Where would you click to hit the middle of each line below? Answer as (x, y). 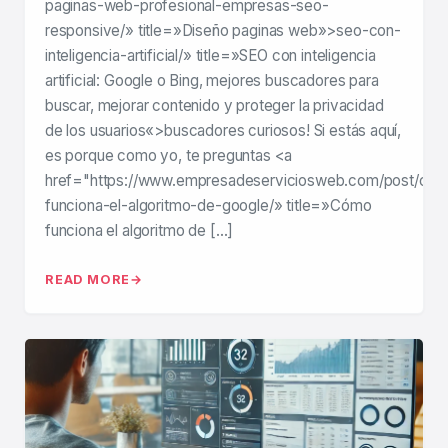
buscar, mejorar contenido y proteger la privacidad (214, 106)
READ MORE (88, 280)
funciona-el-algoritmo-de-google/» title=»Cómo (208, 206)
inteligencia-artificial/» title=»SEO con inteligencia (210, 56)
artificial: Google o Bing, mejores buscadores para (212, 81)
